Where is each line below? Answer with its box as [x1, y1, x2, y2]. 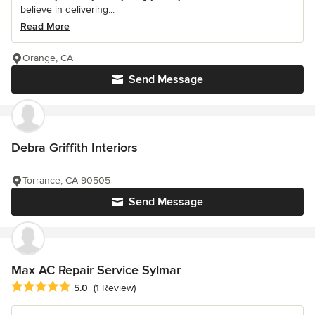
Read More [20, 20, 70, 33]
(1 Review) [94, 281, 136, 294]
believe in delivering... [20, 4, 115, 16]
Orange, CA [22, 52, 73, 65]
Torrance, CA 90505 [22, 174, 110, 187]
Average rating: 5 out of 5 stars [11, 279, 161, 294]
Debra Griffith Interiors [11, 140, 137, 156]
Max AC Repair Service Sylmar [11, 262, 181, 278]
